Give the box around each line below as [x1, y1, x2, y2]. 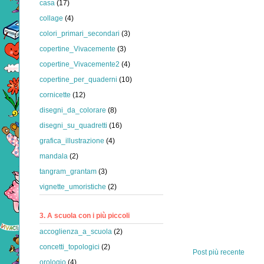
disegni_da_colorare [39, 106, 106, 115]
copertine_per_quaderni [39, 75, 117, 84]
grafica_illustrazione [39, 137, 104, 146]
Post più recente [193, 247, 245, 256]
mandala [39, 152, 68, 161]
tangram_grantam [39, 167, 97, 176]
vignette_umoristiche [39, 183, 106, 192]
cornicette [39, 91, 71, 100]
